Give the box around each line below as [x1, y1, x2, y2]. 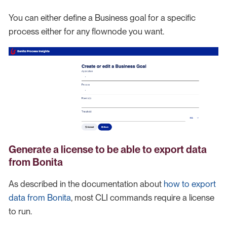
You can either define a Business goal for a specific [9, 12, 196, 23]
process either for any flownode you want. [9, 26, 164, 36]
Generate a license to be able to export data [9, 143, 207, 156]
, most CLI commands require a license [71, 193, 214, 203]
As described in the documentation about [9, 179, 164, 190]
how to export [164, 179, 216, 190]
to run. [9, 206, 32, 217]
